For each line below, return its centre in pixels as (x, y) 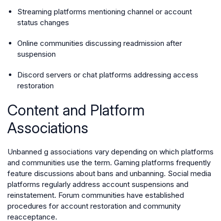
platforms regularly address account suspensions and (98, 184)
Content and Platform (76, 110)
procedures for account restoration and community (94, 206)
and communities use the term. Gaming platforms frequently (109, 162)
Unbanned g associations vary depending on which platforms (110, 151)
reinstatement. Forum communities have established (96, 195)
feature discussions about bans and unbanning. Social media (109, 173)
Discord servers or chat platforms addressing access (108, 74)
